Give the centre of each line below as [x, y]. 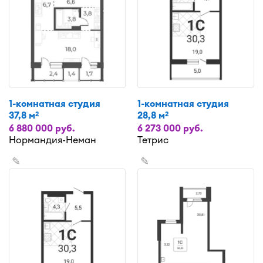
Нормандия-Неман [53, 139]
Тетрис [153, 139]
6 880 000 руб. [42, 128]
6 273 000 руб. [170, 128]
